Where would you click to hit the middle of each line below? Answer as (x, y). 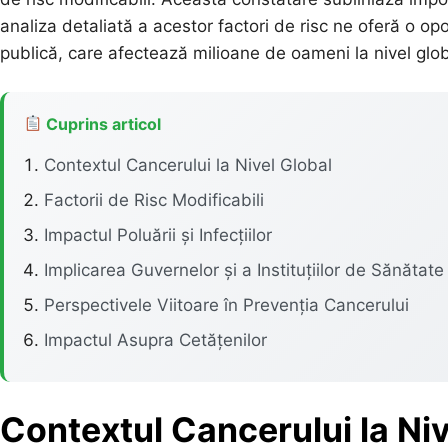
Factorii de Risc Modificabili (154, 199)
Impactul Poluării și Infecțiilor (158, 234)
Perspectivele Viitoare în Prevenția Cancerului (226, 304)
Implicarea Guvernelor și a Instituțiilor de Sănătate (244, 269)
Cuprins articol (102, 123)
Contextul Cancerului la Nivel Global (188, 164)
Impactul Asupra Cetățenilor (155, 339)
